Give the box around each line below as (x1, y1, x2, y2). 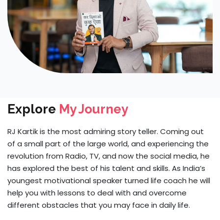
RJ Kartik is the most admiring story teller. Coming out (7, 126, 204, 137)
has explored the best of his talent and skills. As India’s (7, 163, 205, 173)
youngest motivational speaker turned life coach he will (7, 175, 210, 186)
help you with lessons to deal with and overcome (7, 187, 187, 198)
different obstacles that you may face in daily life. (7, 199, 190, 210)
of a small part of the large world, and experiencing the (7, 138, 209, 149)
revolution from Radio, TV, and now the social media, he (7, 150, 210, 161)
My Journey (56, 101, 128, 116)
